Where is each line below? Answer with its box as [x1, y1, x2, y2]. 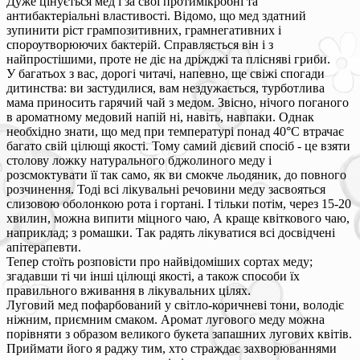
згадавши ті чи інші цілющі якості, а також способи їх [6, 268, 300, 283]
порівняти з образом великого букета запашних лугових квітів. [6, 326, 352, 341]
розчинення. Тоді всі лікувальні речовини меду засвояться [6, 182, 325, 196]
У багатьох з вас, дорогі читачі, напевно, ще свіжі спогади [6, 66, 325, 80]
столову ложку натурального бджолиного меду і [6, 153, 272, 167]
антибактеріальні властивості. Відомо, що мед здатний [6, 8, 306, 22]
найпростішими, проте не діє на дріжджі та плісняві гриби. [6, 51, 330, 66]
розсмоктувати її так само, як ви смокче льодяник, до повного [6, 167, 346, 182]
